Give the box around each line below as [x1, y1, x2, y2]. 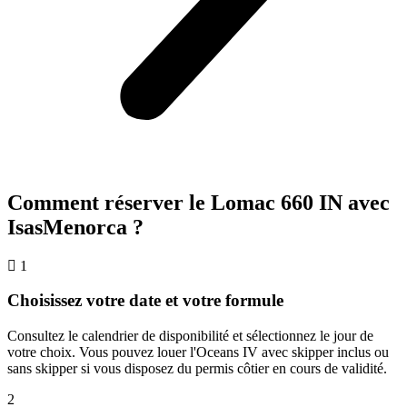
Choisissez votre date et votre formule [7, 291, 283, 311]
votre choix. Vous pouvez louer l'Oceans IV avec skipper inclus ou [7, 343, 389, 360]
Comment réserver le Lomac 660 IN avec [7, 190, 390, 214]
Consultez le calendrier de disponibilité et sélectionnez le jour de [7, 327, 373, 343]
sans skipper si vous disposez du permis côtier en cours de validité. [7, 360, 387, 376]
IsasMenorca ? [7, 214, 144, 239]
